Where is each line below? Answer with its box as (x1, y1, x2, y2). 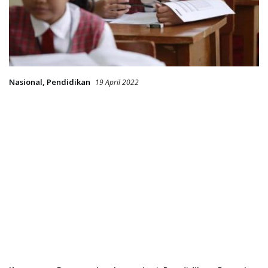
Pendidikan (47, 76, 90, 87)
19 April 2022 (95, 77, 139, 87)
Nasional (9, 76, 42, 87)
